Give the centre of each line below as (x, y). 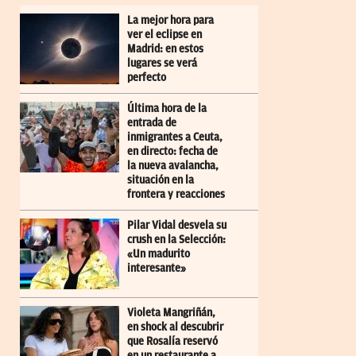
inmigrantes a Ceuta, (175, 137)
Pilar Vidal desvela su (177, 225)
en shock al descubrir (175, 327)
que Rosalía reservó (172, 341)
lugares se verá (162, 63)
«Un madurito (159, 253)
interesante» (157, 268)
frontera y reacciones (176, 194)
